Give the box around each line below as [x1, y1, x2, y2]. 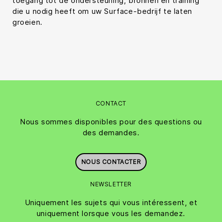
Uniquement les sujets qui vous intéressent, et [24, 198, 198, 208]
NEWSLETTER [90, 180, 132, 188]
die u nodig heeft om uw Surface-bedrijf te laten [12, 6, 192, 16]
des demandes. [82, 128, 140, 138]
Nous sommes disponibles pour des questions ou [20, 117, 203, 127]
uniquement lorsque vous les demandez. [36, 209, 186, 219]
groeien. [12, 17, 43, 27]
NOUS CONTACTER [81, 158, 141, 166]
